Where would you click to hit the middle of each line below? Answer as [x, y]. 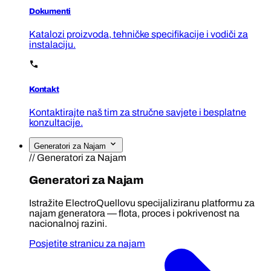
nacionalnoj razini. [68, 224]
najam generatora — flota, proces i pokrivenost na [134, 214]
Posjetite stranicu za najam [87, 244]
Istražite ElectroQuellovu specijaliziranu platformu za [142, 203]
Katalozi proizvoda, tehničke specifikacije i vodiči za [139, 34]
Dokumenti [50, 11]
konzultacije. [56, 122]
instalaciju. [52, 45]
